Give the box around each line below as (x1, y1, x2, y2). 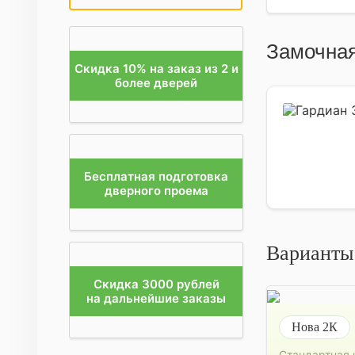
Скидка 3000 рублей (93, 276, 219, 292)
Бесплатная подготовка (84, 168, 228, 184)
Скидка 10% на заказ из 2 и (74, 60, 239, 76)
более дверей (115, 74, 197, 90)
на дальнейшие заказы (86, 290, 226, 306)
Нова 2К (292, 320, 338, 334)
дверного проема (104, 182, 208, 198)
